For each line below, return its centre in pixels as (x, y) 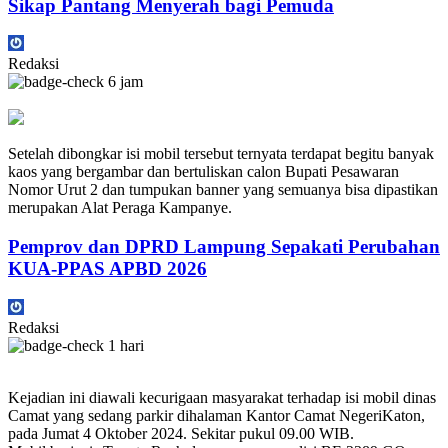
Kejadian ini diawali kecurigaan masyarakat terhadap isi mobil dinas (222, 397)
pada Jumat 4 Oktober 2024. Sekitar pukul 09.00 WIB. (181, 433)
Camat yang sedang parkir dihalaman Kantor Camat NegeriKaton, (216, 415)
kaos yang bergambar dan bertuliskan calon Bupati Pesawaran (203, 172)
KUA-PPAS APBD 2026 (107, 268)
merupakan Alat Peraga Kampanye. (120, 208)
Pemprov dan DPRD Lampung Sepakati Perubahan (224, 246)
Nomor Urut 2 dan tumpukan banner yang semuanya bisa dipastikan (223, 190)
